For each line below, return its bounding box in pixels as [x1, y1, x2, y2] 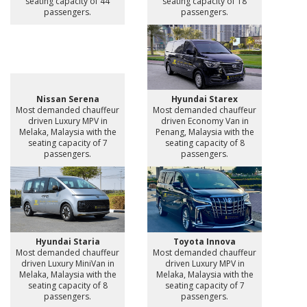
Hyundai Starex [171, 93, 238, 106]
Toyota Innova [173, 235, 236, 247]
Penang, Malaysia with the [155, 126, 254, 138]
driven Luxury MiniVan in [21, 257, 114, 269]
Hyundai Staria [35, 235, 100, 247]
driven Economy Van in [160, 115, 249, 127]
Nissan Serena [36, 93, 99, 106]
